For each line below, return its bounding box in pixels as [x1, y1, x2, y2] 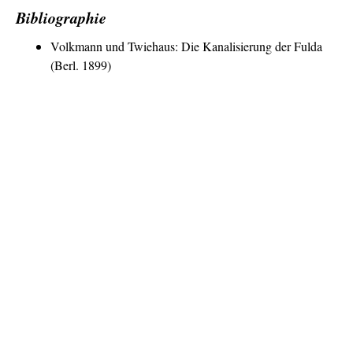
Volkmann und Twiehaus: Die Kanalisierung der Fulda [50, 37, 322, 54]
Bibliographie [16, 6, 106, 28]
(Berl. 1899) [50, 56, 111, 73]
